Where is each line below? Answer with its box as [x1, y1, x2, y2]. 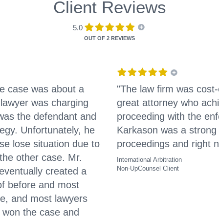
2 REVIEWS [107, 35, 135, 42]
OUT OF [84, 35, 107, 42]
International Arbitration [117, 156, 182, 164]
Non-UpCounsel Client [117, 165, 179, 173]
